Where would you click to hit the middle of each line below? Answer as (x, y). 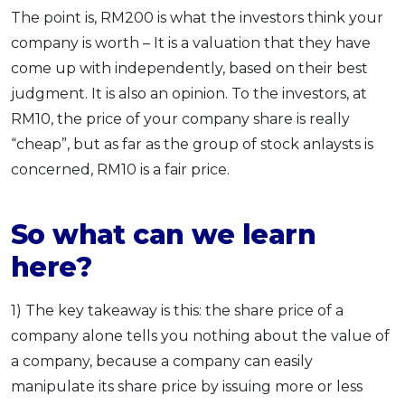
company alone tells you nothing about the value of (200, 336)
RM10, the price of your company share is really (180, 119)
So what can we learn (163, 235)
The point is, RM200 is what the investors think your (197, 18)
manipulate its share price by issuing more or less (187, 387)
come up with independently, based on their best (189, 69)
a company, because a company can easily (162, 362)
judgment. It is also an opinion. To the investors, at (189, 94)
